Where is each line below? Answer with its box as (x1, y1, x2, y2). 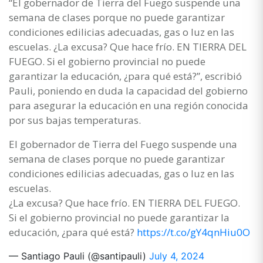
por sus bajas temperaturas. (9, 113, 141, 127)
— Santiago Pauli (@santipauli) (9, 249, 149, 262)
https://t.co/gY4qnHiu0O (137, 225, 250, 239)
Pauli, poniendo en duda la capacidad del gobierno (9, 83, 248, 97)
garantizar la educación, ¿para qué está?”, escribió (9, 69, 242, 83)
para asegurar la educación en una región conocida (9, 98, 248, 112)
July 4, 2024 (149, 249, 204, 262)
